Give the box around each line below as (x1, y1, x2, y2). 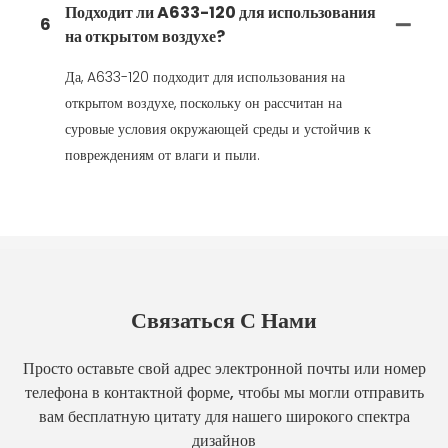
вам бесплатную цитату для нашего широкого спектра (38, 404, 410, 428)
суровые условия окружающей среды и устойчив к (65, 118, 371, 139)
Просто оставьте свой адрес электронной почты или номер (22, 356, 426, 380)
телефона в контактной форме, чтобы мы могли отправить (24, 380, 424, 404)
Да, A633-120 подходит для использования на (65, 66, 345, 87)
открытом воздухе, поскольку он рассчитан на (65, 92, 342, 113)
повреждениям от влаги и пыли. (65, 144, 260, 165)
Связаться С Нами (131, 304, 317, 336)
